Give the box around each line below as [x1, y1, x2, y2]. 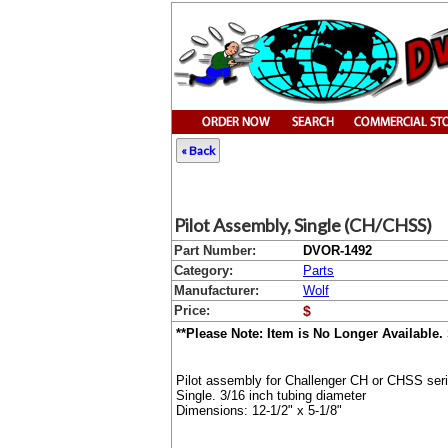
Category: [174, 263, 233, 278]
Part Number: [174, 243, 256, 258]
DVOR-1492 [303, 243, 372, 258]
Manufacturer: [174, 283, 259, 298]
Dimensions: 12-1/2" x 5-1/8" [176, 403, 342, 419]
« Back [181, 143, 215, 158]
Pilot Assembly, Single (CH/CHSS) [174, 214, 432, 236]
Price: [174, 303, 210, 318]
